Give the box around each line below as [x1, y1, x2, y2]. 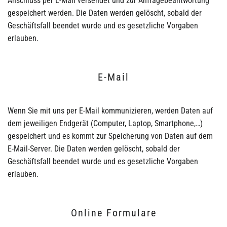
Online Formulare [70, 207, 157, 219]
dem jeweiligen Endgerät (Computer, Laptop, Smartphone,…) [8, 119, 203, 128]
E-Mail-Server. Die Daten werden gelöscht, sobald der [8, 144, 180, 154]
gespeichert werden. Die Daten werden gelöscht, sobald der [8, 8, 202, 18]
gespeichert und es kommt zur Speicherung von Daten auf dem [8, 131, 213, 141]
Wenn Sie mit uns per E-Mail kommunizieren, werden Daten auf [8, 106, 213, 116]
